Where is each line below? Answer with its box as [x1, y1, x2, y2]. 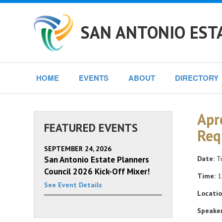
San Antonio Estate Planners [44, 154, 149, 165]
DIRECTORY [175, 72, 219, 83]
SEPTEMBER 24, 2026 [44, 144, 111, 153]
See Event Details [44, 180, 102, 189]
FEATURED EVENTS [44, 120, 138, 135]
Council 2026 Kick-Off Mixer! [44, 166, 150, 177]
